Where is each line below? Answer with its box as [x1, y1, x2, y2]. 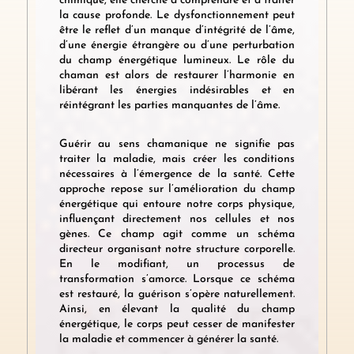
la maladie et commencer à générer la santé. [58, 333, 278, 346]
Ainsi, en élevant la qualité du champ [58, 303, 296, 316]
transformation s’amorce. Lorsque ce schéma [58, 273, 296, 286]
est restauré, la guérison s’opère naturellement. [58, 288, 296, 301]
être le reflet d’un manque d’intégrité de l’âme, [58, 24, 296, 37]
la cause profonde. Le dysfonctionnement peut [58, 9, 296, 22]
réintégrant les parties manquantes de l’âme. [58, 100, 280, 112]
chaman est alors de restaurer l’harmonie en [58, 70, 296, 82]
